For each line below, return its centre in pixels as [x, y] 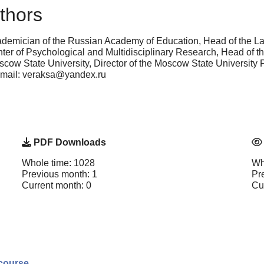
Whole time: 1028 [58, 163]
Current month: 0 [57, 186]
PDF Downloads [69, 143]
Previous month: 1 [60, 174]
